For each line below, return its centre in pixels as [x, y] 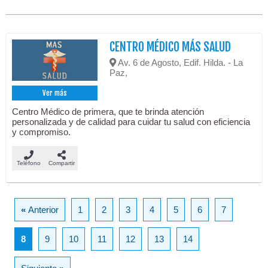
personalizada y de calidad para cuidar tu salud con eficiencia [131, 121]
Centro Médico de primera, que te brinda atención [108, 111]
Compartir [61, 163]
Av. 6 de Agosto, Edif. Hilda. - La [180, 63]
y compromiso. [42, 132]
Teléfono [28, 163]
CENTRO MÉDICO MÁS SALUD [170, 47]
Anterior [44, 209]
